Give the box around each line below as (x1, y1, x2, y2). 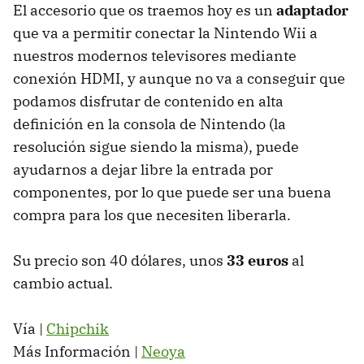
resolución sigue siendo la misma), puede (13, 137, 299, 157)
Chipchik (46, 319, 109, 339)
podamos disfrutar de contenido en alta (13, 92, 284, 111)
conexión (13, 69, 80, 89)
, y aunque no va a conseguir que (120, 69, 345, 89)
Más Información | (13, 342, 141, 362)
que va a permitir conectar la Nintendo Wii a (13, 24, 318, 43)
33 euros (227, 251, 288, 271)
